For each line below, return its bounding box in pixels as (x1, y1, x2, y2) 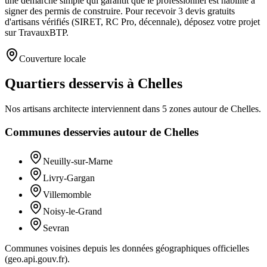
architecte (53, 104, 89, 114)
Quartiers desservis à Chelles (5, 76, 182, 92)
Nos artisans (5, 104, 53, 114)
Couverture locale (19, 53, 86, 64)
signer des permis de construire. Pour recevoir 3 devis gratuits (5, 5, 235, 16)
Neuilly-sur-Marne (43, 156, 113, 166)
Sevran (43, 222, 69, 233)
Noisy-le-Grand (43, 206, 102, 216)
